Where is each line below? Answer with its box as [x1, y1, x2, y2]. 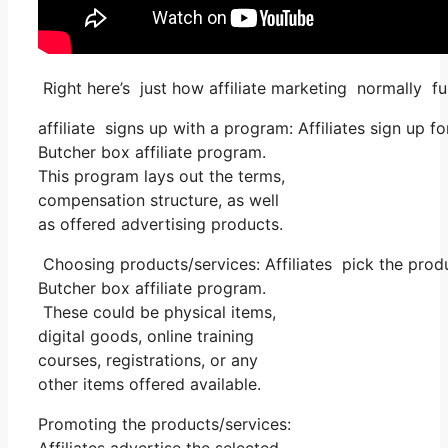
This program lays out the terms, [38, 166, 285, 187]
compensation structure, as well [38, 190, 279, 211]
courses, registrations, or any [38, 350, 258, 371]
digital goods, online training [38, 326, 254, 347]
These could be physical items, [38, 302, 276, 323]
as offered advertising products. [38, 214, 283, 235]
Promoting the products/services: [38, 414, 291, 435]
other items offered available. [38, 374, 261, 395]
